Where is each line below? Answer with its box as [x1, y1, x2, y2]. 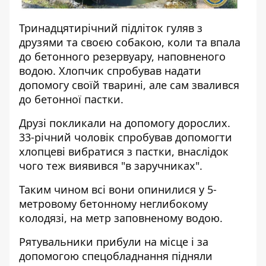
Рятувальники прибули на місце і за [19, 234, 208, 249]
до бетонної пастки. [19, 91, 123, 106]
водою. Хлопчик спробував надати [19, 63, 201, 78]
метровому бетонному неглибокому [19, 196, 208, 211]
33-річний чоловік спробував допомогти [19, 129, 232, 144]
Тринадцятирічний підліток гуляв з [19, 20, 202, 35]
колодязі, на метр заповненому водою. [19, 210, 223, 225]
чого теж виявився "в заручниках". [19, 158, 202, 173]
